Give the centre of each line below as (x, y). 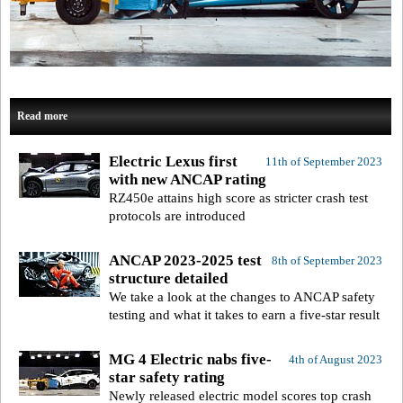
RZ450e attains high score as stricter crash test (238, 197)
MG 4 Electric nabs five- (190, 359)
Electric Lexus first (173, 161)
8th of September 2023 (327, 260)
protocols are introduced (177, 215)
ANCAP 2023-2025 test (185, 260)
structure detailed (168, 278)
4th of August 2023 (335, 359)
